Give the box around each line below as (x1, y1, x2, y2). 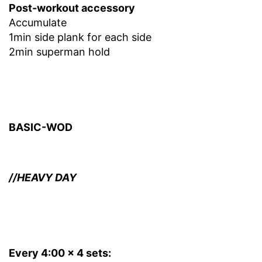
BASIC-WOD (9, 121, 73, 134)
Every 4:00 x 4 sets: (9, 247, 111, 260)
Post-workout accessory (9, 2, 135, 15)
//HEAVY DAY (9, 171, 77, 184)
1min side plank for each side (9, 31, 151, 44)
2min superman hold (9, 46, 110, 58)
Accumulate (9, 16, 67, 29)
